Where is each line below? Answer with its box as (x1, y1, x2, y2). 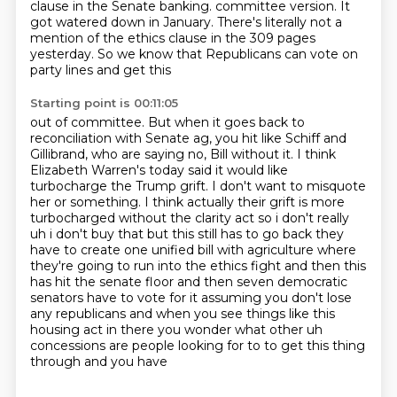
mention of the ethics (29, 30, 168, 46)
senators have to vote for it (29, 290, 201, 306)
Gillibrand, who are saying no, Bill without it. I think (29, 146, 336, 162)
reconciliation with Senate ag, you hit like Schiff (29, 130, 323, 146)
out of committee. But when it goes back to (29, 114, 305, 130)
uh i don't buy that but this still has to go (29, 226, 283, 242)
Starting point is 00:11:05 (29, 96, 178, 110)
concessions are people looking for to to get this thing (29, 338, 365, 354)
